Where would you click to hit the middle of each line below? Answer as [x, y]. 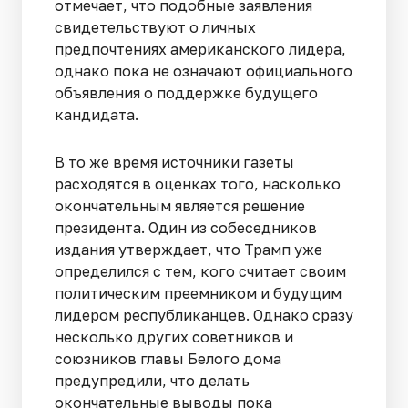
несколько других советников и [174, 337]
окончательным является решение [180, 205]
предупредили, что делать [152, 380]
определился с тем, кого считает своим [200, 271]
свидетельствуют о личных [155, 27]
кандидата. [97, 114]
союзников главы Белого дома [168, 358]
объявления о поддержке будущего [186, 92]
